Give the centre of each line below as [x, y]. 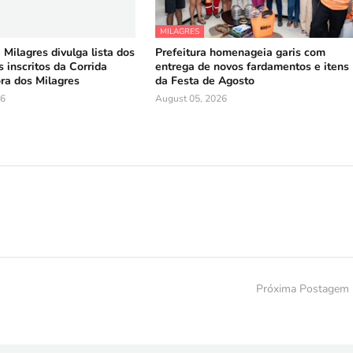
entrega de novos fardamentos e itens [253, 67]
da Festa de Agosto [205, 81]
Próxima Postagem [303, 289]
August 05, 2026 [191, 98]
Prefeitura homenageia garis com [241, 52]
